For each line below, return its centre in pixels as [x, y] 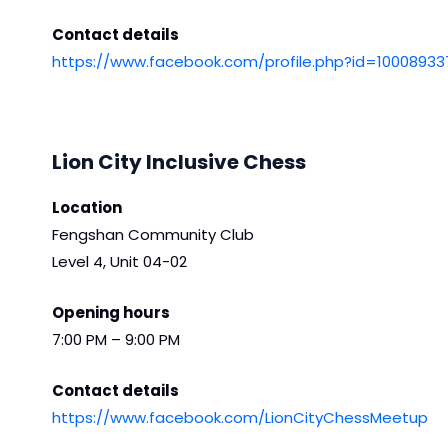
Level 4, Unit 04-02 [119, 261]
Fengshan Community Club [153, 234]
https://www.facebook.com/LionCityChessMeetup [240, 417]
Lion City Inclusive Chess [179, 161]
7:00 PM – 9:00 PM [116, 339]
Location [87, 207]
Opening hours [111, 312]
